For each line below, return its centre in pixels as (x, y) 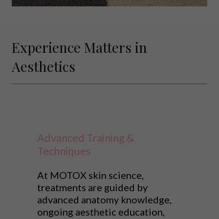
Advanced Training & (86, 138)
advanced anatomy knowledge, (104, 200)
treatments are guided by (92, 187)
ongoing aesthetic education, (101, 212)
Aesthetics (44, 66)
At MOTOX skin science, (90, 175)
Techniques (64, 151)
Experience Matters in (79, 47)
